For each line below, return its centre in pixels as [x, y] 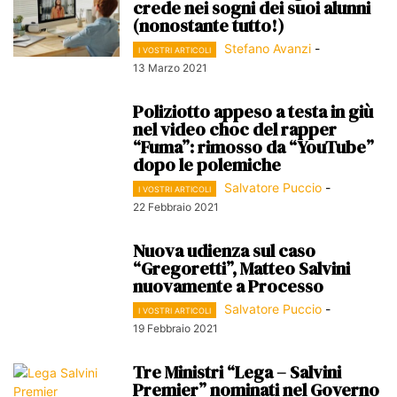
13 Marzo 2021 [170, 68]
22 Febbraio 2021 [176, 207]
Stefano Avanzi [268, 48]
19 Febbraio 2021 [175, 329]
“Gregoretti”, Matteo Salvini [241, 269]
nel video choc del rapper [235, 130]
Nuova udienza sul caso [224, 251]
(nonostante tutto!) [209, 25]
